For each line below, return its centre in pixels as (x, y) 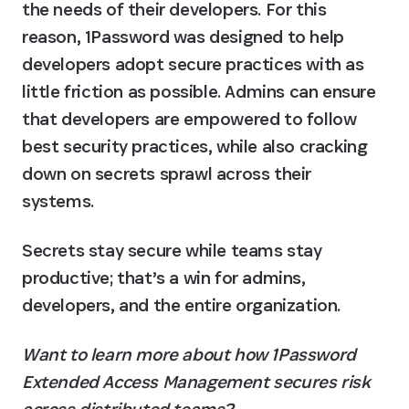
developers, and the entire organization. (182, 305)
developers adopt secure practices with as (193, 64)
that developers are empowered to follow (189, 119)
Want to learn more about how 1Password (189, 354)
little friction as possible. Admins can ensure (199, 91)
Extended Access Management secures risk (196, 382)
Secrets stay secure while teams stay (172, 250)
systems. (58, 201)
